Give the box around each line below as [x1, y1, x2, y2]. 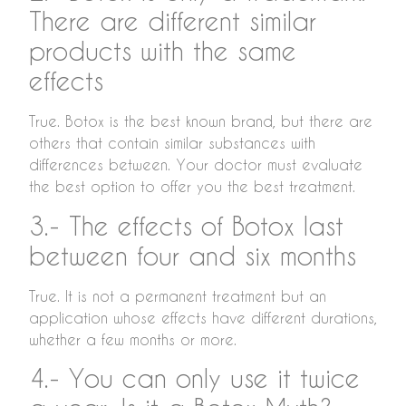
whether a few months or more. [29, 330, 237, 348]
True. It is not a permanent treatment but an [29, 286, 326, 304]
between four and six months [29, 240, 356, 270]
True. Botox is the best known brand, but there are [29, 112, 372, 130]
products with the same [29, 36, 296, 66]
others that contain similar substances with [29, 134, 315, 152]
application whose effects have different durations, [29, 308, 377, 326]
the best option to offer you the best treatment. [29, 178, 355, 196]
